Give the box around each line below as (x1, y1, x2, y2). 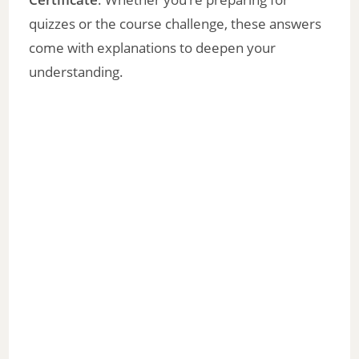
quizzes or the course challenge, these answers (29, 14, 322, 33)
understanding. (29, 63, 124, 81)
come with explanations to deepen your (29, 38, 276, 57)
